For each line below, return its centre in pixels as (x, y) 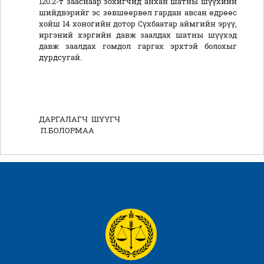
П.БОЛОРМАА (67, 131)
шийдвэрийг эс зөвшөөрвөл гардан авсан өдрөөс (138, 13)
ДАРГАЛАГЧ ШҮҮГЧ (138, 119)
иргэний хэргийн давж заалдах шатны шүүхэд (138, 35)
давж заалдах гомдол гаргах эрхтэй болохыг (138, 46)
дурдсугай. (60, 57)
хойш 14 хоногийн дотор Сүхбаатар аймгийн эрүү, (138, 24)
